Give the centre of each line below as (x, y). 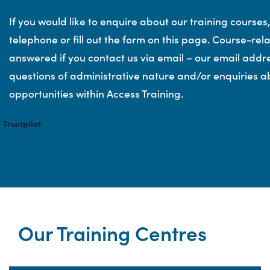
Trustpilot (22, 124)
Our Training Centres (112, 232)
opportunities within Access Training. (96, 93)
